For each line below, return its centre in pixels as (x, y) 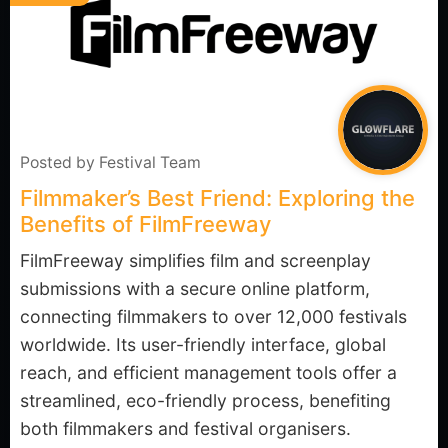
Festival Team (150, 162)
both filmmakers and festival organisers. (185, 428)
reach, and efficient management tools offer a (208, 372)
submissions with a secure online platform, (195, 288)
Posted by (59, 162)
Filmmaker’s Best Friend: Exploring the (217, 198)
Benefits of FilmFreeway (145, 224)
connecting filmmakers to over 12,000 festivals (213, 316)
